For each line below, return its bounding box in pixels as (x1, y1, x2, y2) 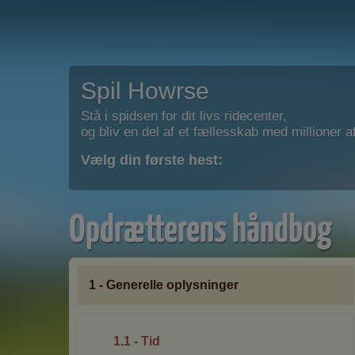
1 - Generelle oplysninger (89, 278, 239, 292)
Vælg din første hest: (81, 152, 223, 168)
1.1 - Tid (113, 334, 160, 348)
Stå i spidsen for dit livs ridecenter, (81, 109, 287, 124)
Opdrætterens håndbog (69, 204, 332, 250)
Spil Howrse (81, 78, 209, 104)
